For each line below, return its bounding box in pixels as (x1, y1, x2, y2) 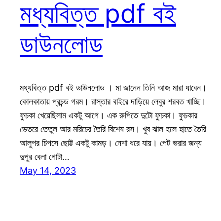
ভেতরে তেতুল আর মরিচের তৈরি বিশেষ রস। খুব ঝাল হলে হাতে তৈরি (20, 124, 206, 135)
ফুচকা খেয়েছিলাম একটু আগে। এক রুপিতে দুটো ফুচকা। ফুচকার (20, 110, 197, 121)
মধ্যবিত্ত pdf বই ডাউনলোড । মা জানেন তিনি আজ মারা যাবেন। (20, 82, 207, 93)
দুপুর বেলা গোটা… (20, 151, 70, 162)
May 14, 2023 (20, 165, 76, 176)
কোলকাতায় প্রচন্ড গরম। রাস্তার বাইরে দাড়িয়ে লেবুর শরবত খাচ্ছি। (20, 96, 206, 107)
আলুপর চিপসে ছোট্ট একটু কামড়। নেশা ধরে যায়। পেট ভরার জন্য (20, 138, 202, 148)
